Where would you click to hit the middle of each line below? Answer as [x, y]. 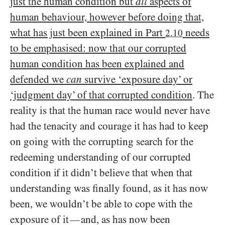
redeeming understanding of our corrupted [100, 157]
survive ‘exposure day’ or [137, 79]
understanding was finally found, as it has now [109, 188]
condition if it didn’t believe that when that [101, 173]
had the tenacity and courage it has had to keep [109, 126]
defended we [38, 79]
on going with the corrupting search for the [102, 142]
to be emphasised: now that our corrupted [98, 48]
